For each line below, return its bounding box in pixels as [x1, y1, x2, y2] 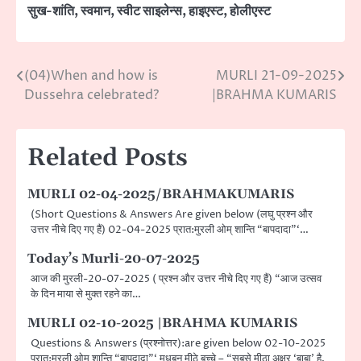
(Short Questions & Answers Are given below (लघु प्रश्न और [31, 207, 313, 222]
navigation [15, 97, 121, 122]
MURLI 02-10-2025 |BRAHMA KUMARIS [27, 315, 297, 332]
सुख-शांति [27, 2, 74, 21]
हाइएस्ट [189, 2, 223, 21]
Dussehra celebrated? [24, 86, 159, 105]
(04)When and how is [24, 67, 158, 85]
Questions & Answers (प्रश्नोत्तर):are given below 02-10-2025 [31, 336, 326, 351]
